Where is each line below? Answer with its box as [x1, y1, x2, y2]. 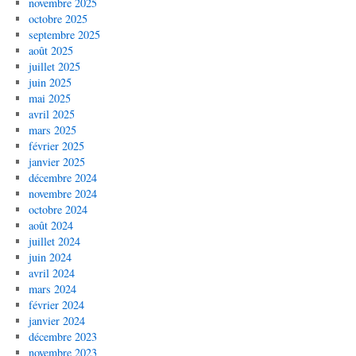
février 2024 [28, 296, 84, 312]
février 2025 [28, 137, 84, 153]
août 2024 [28, 217, 73, 233]
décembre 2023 [28, 328, 97, 344]
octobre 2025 [28, 10, 87, 26]
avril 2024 [28, 265, 75, 281]
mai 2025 [28, 90, 71, 106]
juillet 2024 [28, 233, 80, 249]
